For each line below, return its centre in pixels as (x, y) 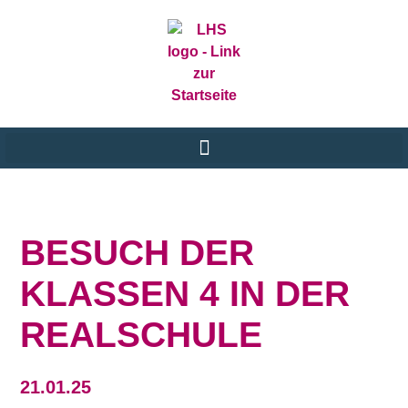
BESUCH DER (138, 253)
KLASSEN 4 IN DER (185, 294)
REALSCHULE (142, 335)
